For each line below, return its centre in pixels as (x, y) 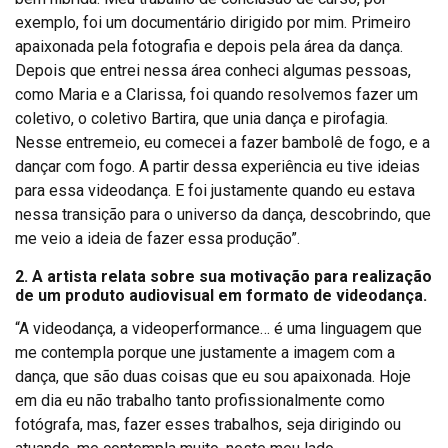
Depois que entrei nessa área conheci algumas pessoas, (213, 71)
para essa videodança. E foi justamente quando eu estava (215, 191)
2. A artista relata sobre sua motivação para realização (223, 277)
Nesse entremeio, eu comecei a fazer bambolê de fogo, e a (222, 143)
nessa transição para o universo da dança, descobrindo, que (223, 215)
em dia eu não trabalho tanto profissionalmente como (200, 401)
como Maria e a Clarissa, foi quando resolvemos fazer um (216, 95)
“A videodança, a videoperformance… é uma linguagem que (218, 329)
